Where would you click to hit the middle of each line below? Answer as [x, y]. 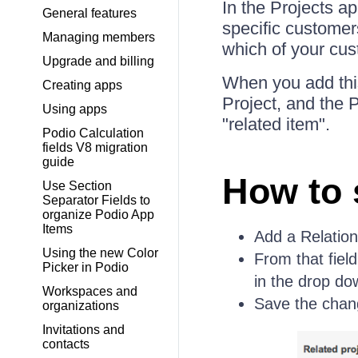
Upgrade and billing [98, 61]
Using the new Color [100, 253]
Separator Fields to [96, 200]
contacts [66, 344]
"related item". [276, 124]
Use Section [77, 186]
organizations [81, 306]
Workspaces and [90, 291]
